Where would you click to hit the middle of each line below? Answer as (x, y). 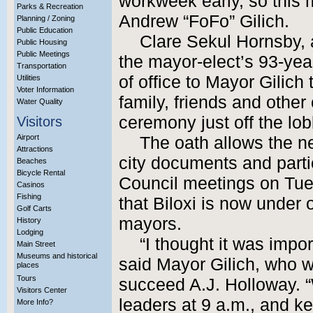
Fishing (29, 196)
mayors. (150, 224)
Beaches (32, 161)
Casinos (31, 184)
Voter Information (45, 89)
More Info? (35, 302)
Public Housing (42, 42)
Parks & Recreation (50, 6)
